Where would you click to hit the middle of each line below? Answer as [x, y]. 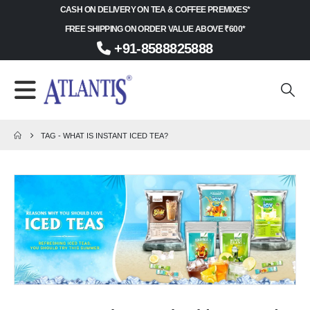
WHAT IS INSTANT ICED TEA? [116, 135]
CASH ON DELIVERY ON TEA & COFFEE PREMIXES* [155, 10]
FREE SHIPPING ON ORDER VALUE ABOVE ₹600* [155, 29]
